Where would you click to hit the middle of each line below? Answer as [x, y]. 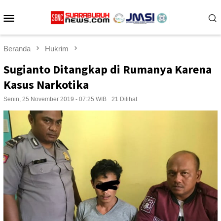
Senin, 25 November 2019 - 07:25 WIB [55, 99]
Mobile [36, 30]
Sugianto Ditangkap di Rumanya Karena [108, 70]
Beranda [17, 49]
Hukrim [57, 49]
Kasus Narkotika [46, 85]
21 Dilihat [124, 99]
